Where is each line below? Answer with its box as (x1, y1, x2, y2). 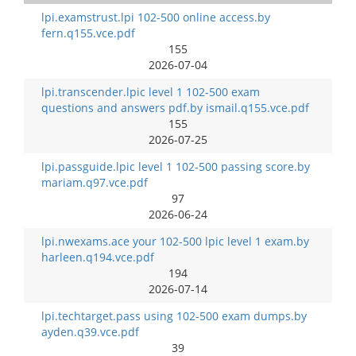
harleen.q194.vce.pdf (41, 250, 154, 265)
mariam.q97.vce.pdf (41, 175, 148, 190)
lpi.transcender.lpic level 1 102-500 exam (41, 84, 260, 99)
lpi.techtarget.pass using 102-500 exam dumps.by (41, 308, 307, 323)
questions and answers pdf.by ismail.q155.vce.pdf (41, 100, 309, 115)
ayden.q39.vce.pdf (41, 324, 139, 339)
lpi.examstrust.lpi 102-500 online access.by (41, 10, 270, 25)
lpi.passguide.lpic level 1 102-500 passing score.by (41, 159, 310, 174)
